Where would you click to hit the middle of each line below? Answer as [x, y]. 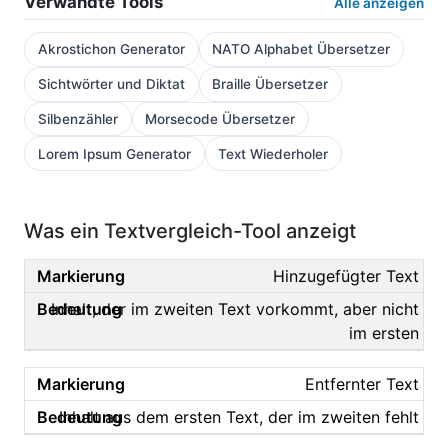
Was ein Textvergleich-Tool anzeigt [190, 231]
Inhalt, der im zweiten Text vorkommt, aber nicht [235, 309]
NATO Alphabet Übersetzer [301, 49]
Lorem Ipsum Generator [114, 153]
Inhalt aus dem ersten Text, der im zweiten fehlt [239, 417]
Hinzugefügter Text [346, 276]
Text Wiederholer [273, 153]
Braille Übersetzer [270, 84]
